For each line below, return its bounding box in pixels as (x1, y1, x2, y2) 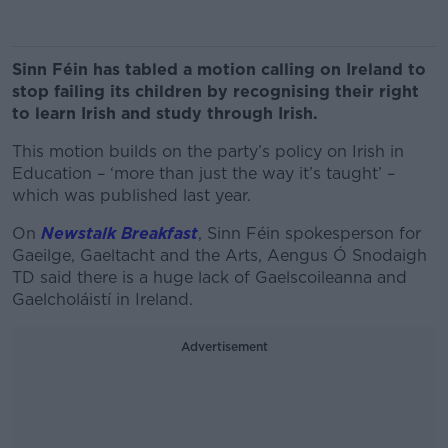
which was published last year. (12, 186, 251, 205)
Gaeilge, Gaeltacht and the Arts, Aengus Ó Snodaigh (12, 246, 427, 265)
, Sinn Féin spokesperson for (198, 224, 421, 243)
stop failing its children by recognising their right (12, 82, 419, 101)
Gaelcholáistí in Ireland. (12, 290, 193, 309)
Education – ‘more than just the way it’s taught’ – (12, 164, 395, 183)
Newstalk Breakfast (41, 224, 198, 243)
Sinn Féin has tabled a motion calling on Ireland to (12, 60, 426, 79)
